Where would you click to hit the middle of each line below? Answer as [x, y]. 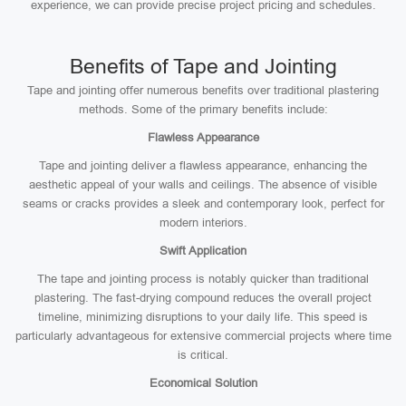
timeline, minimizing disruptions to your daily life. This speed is [203, 317]
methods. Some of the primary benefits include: [203, 109]
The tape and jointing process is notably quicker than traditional [203, 279]
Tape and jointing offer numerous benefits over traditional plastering [203, 90]
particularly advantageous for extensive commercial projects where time [203, 336]
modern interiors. [203, 222]
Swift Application [203, 251]
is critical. [203, 355]
